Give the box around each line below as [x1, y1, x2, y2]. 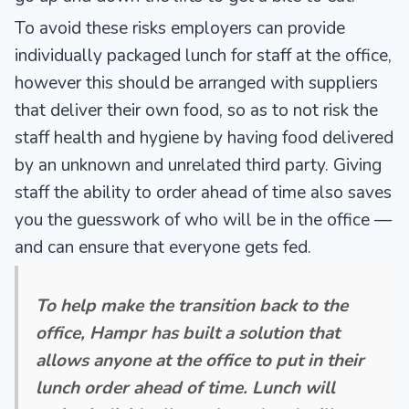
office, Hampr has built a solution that [36, 320, 341, 345]
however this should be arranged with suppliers [15, 71, 378, 96]
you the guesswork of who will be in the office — [15, 208, 392, 233]
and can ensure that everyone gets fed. [15, 236, 311, 260]
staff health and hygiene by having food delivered [15, 126, 393, 151]
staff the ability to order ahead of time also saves [15, 181, 392, 205]
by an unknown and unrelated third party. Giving [15, 153, 382, 178]
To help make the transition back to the [36, 293, 349, 318]
